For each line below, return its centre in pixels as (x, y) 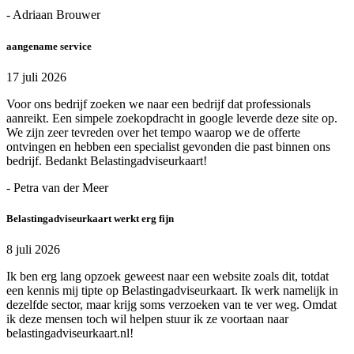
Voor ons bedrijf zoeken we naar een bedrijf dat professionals (158, 104)
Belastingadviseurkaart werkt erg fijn (90, 218)
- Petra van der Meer (57, 187)
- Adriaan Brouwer (53, 15)
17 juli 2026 (36, 77)
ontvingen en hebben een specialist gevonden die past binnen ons (168, 146)
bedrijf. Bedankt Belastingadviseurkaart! (107, 160)
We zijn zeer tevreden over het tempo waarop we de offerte (153, 132)
